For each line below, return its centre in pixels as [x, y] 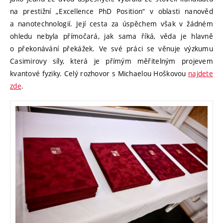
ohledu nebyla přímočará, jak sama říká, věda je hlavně [111, 36]
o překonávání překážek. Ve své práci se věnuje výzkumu [111, 48]
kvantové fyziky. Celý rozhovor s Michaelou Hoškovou [99, 73]
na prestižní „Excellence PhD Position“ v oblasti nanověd [111, 11]
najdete [201, 73]
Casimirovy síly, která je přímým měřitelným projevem [111, 61]
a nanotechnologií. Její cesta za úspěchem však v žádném [111, 23]
